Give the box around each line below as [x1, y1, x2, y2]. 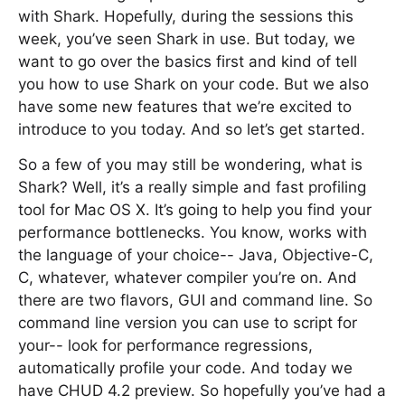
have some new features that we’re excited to [18, 98, 352, 116]
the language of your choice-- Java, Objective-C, [18, 246, 373, 264]
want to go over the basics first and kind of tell [18, 52, 357, 71]
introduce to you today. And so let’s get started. [18, 120, 365, 138]
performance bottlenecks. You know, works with [18, 223, 367, 241]
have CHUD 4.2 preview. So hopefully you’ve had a [18, 381, 386, 400]
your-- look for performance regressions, [18, 336, 313, 354]
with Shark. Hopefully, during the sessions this [18, 7, 353, 25]
